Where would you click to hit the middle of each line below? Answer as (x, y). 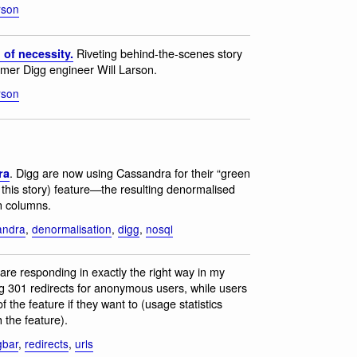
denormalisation (72, 229)
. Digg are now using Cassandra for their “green (130, 172)
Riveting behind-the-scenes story (158, 53)
